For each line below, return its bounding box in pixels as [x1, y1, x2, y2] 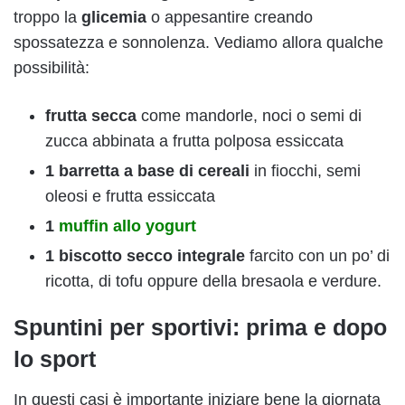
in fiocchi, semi [250, 162, 361, 181]
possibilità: [14, 59, 89, 78]
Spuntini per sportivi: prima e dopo [14, 315, 387, 341]
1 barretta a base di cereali [45, 162, 250, 181]
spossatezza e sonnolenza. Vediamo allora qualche [14, 33, 383, 52]
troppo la [14, 8, 81, 27]
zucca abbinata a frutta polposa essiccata [45, 132, 344, 151]
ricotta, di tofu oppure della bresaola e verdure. [45, 272, 381, 291]
